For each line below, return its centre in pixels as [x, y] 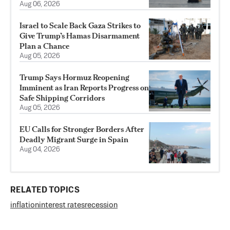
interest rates [62, 205]
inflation [25, 205]
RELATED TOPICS [45, 190]
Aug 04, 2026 [40, 149]
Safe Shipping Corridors [62, 98]
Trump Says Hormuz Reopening [74, 77]
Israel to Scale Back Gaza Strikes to [80, 25]
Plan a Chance [44, 46]
